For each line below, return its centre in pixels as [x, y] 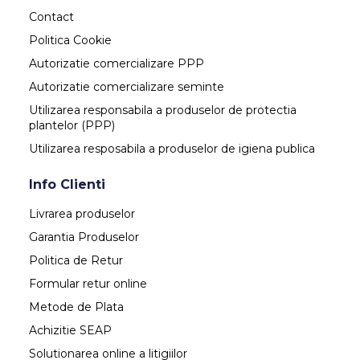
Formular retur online [88, 284]
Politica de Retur [76, 261]
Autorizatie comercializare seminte [127, 87]
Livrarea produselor [82, 214]
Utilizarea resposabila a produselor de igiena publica [172, 149]
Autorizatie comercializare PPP [117, 64]
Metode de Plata [76, 307]
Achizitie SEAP [70, 331]
